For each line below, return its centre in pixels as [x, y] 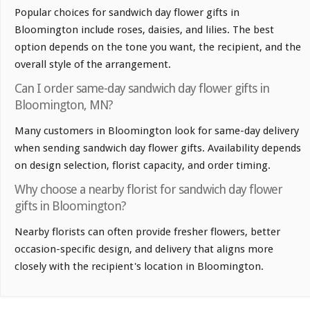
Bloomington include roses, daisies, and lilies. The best [144, 30]
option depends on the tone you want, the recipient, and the [158, 47]
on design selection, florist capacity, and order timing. [143, 165]
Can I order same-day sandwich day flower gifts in [142, 88]
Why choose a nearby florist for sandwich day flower [148, 189]
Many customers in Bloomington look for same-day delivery [157, 131]
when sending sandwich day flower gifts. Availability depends [158, 148]
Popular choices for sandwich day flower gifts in [127, 12]
